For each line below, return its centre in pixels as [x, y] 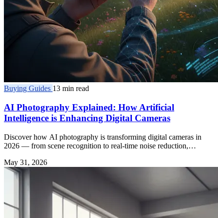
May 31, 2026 [26, 162]
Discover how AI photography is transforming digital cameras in [103, 137]
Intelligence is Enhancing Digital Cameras [87, 118]
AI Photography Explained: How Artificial [89, 107]
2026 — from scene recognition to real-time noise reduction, [96, 145]
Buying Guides [28, 89]
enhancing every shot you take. [52, 154]
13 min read [71, 89]
